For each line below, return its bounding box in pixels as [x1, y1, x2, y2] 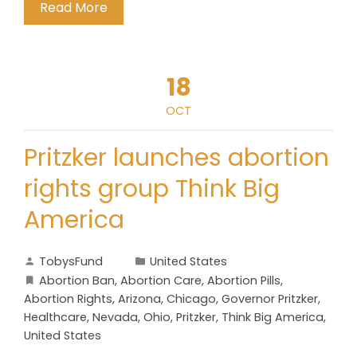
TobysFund [39, 253, 103, 269]
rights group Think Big [24, 172, 280, 206]
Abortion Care [120, 273, 202, 288]
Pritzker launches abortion [24, 141, 329, 175]
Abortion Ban [39, 273, 115, 288]
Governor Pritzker [222, 291, 318, 307]
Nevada [92, 309, 138, 325]
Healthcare [24, 309, 87, 325]
